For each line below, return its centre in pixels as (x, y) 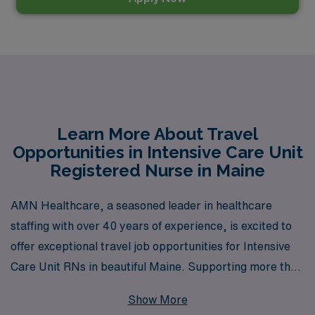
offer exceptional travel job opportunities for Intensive (150, 246)
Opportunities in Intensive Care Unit (157, 152)
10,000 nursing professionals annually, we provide (141, 287)
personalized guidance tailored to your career (130, 307)
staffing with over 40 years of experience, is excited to (151, 226)
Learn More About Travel (157, 134)
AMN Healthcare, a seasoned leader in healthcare (141, 205)
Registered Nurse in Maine (157, 170)
